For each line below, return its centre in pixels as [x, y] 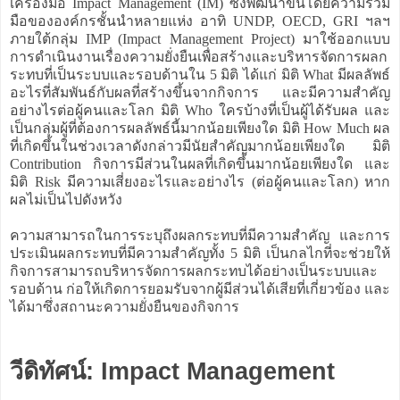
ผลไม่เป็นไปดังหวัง [66, 199]
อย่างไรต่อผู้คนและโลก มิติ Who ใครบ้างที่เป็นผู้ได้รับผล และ [200, 110]
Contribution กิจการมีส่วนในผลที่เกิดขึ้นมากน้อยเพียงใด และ [200, 163]
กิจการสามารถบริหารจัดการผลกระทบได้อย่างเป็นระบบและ [194, 271]
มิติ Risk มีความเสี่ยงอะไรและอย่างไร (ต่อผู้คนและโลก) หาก [200, 181]
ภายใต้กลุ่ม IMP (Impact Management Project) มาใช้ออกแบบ [200, 38]
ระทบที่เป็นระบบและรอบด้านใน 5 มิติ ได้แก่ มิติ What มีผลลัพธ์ [200, 74]
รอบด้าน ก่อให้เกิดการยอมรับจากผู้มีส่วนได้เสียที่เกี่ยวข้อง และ [200, 288]
